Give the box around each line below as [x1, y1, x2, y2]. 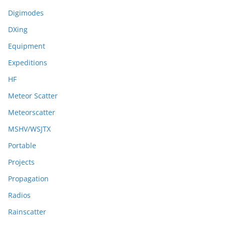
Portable [8, 141, 36, 151]
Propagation [8, 174, 49, 184]
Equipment [8, 41, 45, 51]
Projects [8, 157, 35, 167]
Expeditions [8, 58, 47, 68]
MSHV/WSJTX [8, 124, 51, 134]
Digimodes [8, 8, 44, 18]
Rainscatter [8, 207, 46, 217]
